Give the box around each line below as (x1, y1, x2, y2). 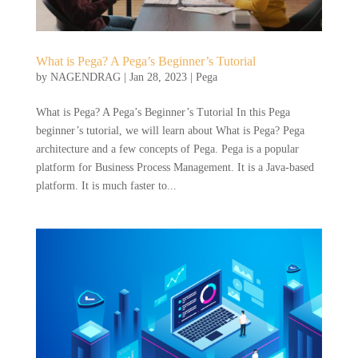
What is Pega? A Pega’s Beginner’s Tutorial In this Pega (35, 106, 290, 119)
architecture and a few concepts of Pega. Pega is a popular (35, 143, 299, 156)
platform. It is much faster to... (35, 180, 177, 193)
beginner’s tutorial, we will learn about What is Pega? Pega (35, 125, 304, 137)
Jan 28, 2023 (129, 71, 187, 84)
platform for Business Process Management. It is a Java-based (35, 161, 314, 174)
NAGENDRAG (50, 71, 121, 84)
